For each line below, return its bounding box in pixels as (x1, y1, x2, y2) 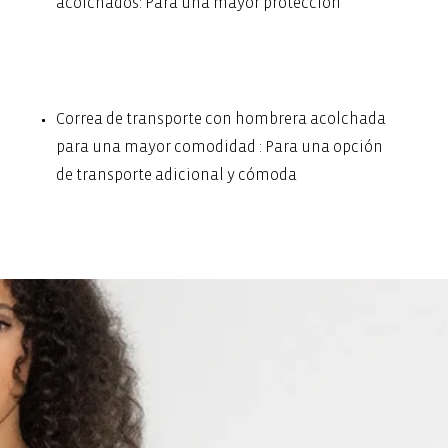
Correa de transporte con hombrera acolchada (56, 110, 387, 127)
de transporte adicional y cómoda (56, 166, 298, 183)
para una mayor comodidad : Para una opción (56, 138, 384, 155)
